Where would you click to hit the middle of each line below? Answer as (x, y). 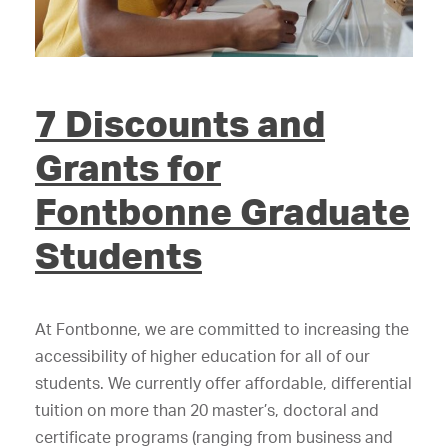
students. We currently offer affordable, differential (223, 383)
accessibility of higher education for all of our (202, 356)
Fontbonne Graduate (222, 211)
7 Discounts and (180, 123)
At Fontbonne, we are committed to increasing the (222, 329)
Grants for (128, 167)
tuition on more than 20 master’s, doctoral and (207, 410)
